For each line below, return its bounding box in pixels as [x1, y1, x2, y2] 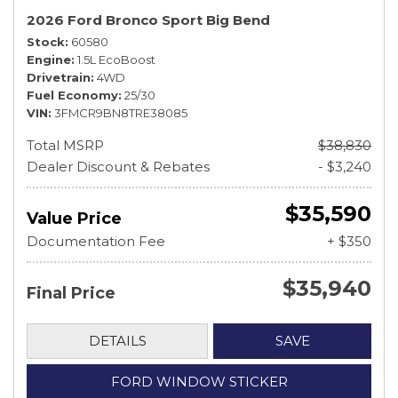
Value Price [27, 209, 122, 228]
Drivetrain [27, 70, 91, 84]
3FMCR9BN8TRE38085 [54, 106, 187, 120]
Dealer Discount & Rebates [27, 158, 210, 175]
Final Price [27, 283, 115, 303]
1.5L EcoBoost [77, 52, 155, 67]
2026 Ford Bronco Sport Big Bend [27, 12, 270, 28]
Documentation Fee [27, 233, 165, 250]
